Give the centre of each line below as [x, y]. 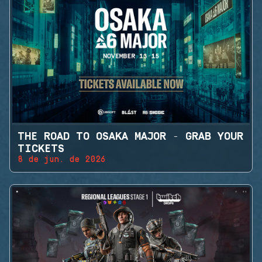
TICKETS [41, 149]
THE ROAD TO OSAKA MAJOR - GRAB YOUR [130, 136]
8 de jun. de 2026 [62, 159]
